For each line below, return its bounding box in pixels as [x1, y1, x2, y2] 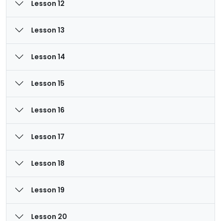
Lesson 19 [31, 184, 65, 195]
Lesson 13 [31, 25, 65, 35]
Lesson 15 [31, 78, 65, 88]
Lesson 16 [31, 105, 65, 115]
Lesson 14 [31, 51, 65, 62]
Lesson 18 [31, 158, 65, 168]
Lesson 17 [31, 131, 65, 142]
